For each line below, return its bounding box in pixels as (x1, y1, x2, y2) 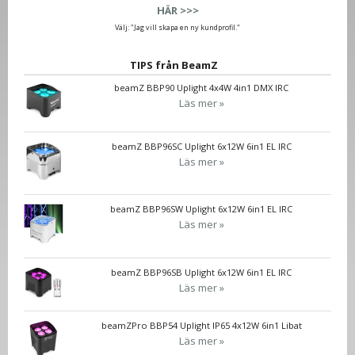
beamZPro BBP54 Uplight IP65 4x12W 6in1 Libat (101, 319, 302, 332)
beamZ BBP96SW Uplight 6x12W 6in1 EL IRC (110, 203, 292, 216)
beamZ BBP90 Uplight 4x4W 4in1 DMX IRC (114, 81, 288, 94)
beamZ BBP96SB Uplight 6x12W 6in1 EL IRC (111, 265, 292, 278)
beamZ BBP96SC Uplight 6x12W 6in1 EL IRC (111, 139, 292, 152)
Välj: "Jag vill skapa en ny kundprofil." (115, 21, 240, 32)
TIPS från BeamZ (129, 57, 218, 72)
